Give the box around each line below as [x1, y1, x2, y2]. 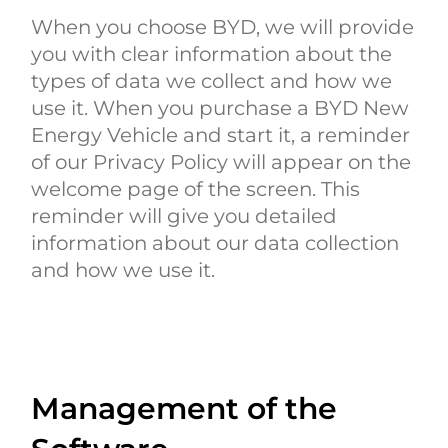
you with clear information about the [31, 41, 393, 66]
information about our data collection [31, 230, 400, 255]
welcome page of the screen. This [31, 176, 361, 201]
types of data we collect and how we [31, 68, 393, 93]
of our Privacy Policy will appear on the [31, 149, 412, 174]
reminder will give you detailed [31, 203, 338, 228]
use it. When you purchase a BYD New [31, 95, 410, 120]
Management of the [31, 390, 338, 427]
